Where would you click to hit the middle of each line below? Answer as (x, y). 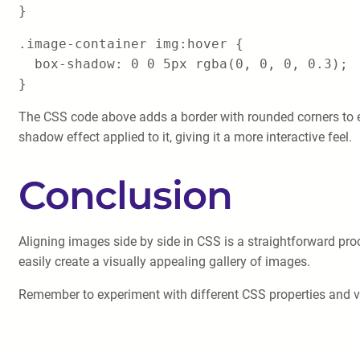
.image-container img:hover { (131, 44)
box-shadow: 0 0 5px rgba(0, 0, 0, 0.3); (183, 64)
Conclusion (125, 195)
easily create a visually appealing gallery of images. (164, 262)
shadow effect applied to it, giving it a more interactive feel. (185, 137)
